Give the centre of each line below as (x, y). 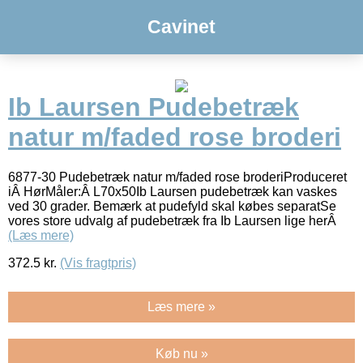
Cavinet (181, 27)
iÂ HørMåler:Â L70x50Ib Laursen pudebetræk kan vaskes (173, 191)
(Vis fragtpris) (98, 263)
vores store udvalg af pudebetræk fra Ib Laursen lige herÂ (174, 220)
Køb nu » (181, 353)
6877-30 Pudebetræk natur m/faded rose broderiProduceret (177, 177)
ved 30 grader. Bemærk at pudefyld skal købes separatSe (172, 206)
